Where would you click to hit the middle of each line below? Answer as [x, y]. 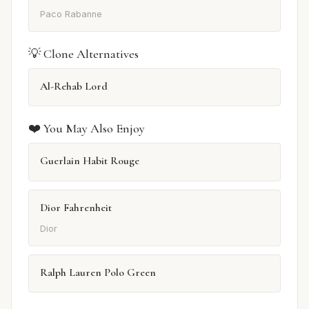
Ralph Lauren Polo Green [98, 272]
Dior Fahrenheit [76, 207]
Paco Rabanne [71, 14]
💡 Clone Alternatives [83, 53]
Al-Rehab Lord [74, 86]
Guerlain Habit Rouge [90, 161]
